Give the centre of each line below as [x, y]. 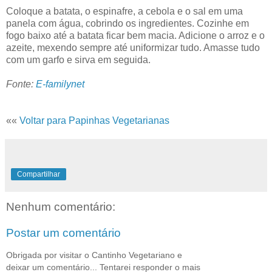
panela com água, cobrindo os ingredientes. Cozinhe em [127, 23]
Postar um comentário [63, 233]
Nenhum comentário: [61, 206]
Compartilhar [39, 174]
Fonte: [21, 84]
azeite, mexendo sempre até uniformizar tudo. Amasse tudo [133, 47]
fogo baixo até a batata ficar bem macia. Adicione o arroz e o [135, 35]
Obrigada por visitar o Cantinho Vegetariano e [94, 255]
